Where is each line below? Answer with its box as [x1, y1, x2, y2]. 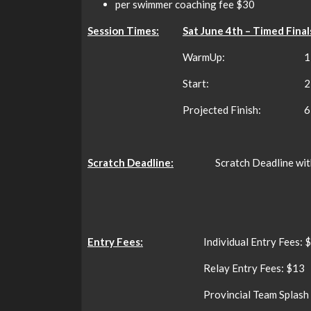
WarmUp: [183, 51, 225, 63]
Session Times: [87, 24, 159, 37]
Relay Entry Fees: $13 [203, 262, 305, 274]
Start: [183, 77, 209, 90]
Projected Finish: [183, 103, 261, 116]
